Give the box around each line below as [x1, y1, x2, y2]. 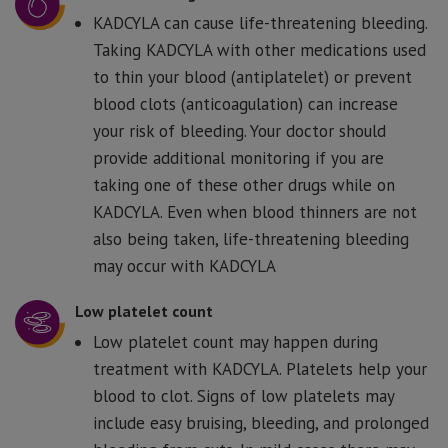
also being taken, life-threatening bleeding [93, 228, 409, 251]
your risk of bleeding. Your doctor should [93, 120, 386, 143]
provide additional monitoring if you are [93, 147, 384, 170]
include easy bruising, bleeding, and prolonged [93, 411, 429, 434]
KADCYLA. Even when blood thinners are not [93, 201, 417, 224]
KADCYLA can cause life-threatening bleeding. [93, 12, 427, 35]
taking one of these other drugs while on [93, 174, 395, 197]
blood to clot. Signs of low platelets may [93, 384, 394, 407]
